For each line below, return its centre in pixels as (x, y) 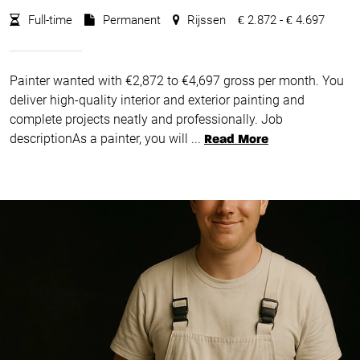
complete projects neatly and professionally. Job (146, 119)
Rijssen (205, 20)
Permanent (130, 20)
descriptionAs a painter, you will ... (105, 138)
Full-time (49, 20)
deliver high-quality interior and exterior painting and (157, 100)
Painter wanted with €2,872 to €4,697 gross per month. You (177, 80)
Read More (236, 139)
